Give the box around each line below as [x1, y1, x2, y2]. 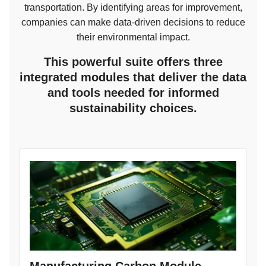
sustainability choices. [69, 102, 197, 115]
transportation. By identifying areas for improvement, [24, 2, 242, 13]
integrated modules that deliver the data [20, 71, 246, 84]
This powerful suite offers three [43, 55, 223, 69]
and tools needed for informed [47, 86, 219, 100]
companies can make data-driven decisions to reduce [21, 17, 245, 28]
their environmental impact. [76, 32, 190, 43]
